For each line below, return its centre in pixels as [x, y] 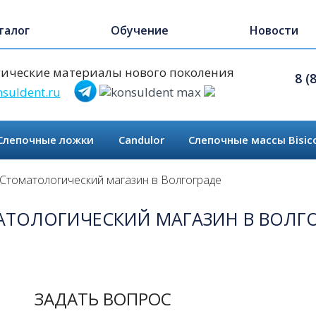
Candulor [141, 139]
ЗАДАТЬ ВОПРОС [103, 299]
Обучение [139, 30]
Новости [274, 30]
